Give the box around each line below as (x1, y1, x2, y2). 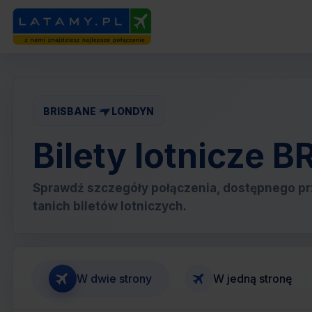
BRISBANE (43, 104, 96, 117)
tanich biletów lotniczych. (33, 199, 187, 213)
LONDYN (111, 104, 154, 117)
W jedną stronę (212, 271, 292, 286)
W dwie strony (77, 271, 152, 286)
